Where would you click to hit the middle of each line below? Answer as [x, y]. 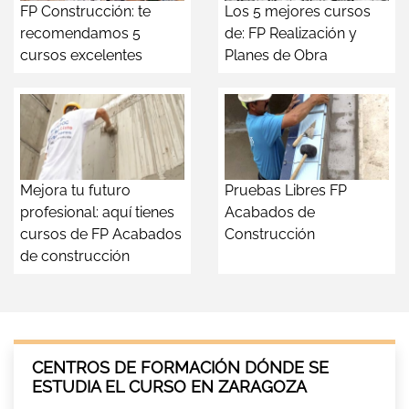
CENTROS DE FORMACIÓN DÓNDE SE [180, 368]
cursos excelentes [81, 56]
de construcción [75, 257]
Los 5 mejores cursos [298, 12]
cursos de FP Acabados [101, 235]
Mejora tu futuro [75, 191]
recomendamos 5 [80, 34]
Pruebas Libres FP [286, 191]
